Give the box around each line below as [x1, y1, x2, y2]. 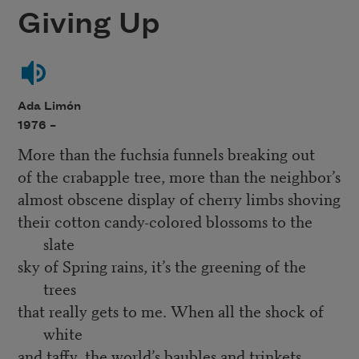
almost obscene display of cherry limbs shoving [17, 187, 341, 211]
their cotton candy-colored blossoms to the [17, 209, 313, 233]
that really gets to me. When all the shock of [17, 299, 324, 323]
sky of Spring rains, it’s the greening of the [17, 254, 306, 278]
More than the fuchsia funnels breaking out [17, 142, 315, 166]
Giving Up [17, 8, 160, 41]
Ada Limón [17, 99, 81, 113]
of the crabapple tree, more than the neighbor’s [17, 164, 341, 188]
